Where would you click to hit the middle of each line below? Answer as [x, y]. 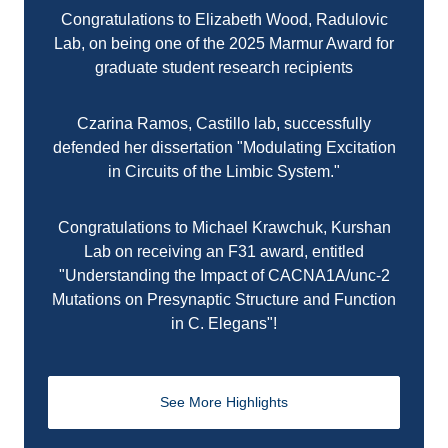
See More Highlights [224, 402]
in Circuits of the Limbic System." [224, 171]
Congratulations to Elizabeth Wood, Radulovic [224, 19]
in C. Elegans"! [224, 323]
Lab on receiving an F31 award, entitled [224, 251]
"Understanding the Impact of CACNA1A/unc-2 [224, 275]
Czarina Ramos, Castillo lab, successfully [224, 123]
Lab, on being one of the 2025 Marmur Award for [224, 43]
